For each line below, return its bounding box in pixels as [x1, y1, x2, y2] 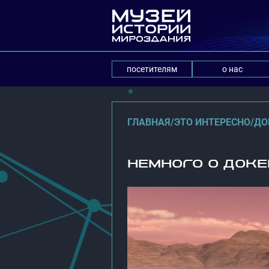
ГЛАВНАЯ [127, 116, 171, 128]
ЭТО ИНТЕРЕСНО [174, 116, 250, 128]
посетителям [127, 64, 177, 74]
